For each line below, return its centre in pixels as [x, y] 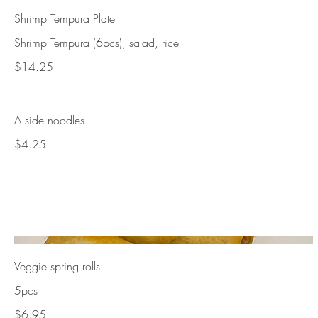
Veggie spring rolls [57, 267]
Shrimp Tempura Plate [65, 19]
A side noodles [49, 120]
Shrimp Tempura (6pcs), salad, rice [97, 43]
